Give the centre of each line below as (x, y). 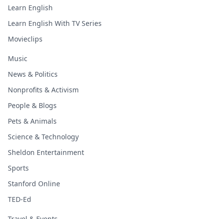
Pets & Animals (32, 121)
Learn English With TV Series (55, 23)
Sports (18, 168)
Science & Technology (43, 137)
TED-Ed (20, 199)
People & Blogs (32, 106)
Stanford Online (34, 184)
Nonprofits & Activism (43, 90)
